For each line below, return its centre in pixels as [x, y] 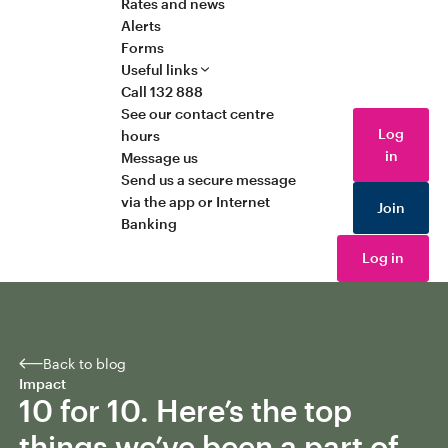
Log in [383, 258]
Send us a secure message [209, 179]
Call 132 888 [162, 91]
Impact [42, 383]
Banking [149, 223]
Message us [160, 157]
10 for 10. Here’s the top [185, 410]
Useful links [160, 69]
